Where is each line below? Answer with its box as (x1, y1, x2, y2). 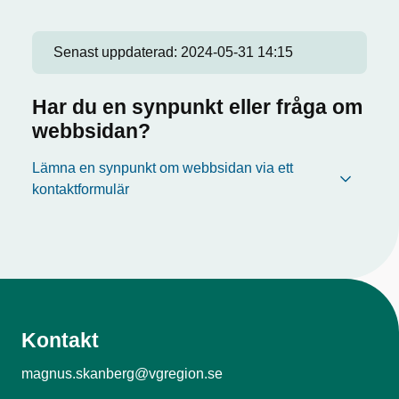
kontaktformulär (32, 182, 129, 198)
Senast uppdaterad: (53, 45, 181, 61)
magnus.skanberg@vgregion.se (21, 366, 223, 382)
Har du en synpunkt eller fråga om (32, 95, 362, 119)
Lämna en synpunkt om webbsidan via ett (32, 160, 293, 176)
